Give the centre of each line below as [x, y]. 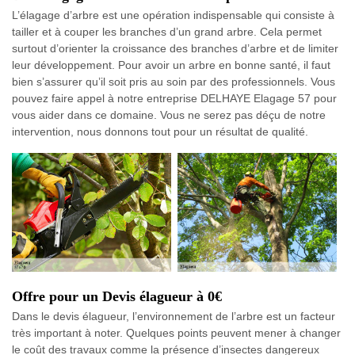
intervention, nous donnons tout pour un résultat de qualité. [160, 132]
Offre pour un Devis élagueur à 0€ [117, 297]
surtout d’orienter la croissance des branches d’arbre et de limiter [175, 48]
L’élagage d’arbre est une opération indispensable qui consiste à [173, 15]
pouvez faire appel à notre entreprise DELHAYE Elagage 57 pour [174, 98]
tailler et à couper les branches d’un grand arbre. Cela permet [167, 32]
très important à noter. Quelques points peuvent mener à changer [176, 333]
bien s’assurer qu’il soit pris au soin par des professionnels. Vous [174, 82]
